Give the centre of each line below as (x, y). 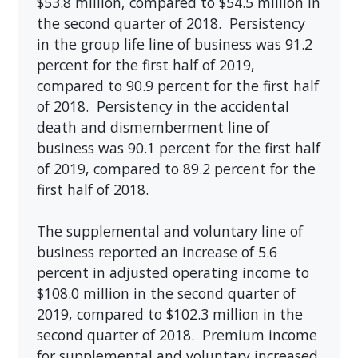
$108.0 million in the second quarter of (166, 293)
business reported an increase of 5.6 (157, 251)
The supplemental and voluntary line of (169, 231)
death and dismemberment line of (153, 127)
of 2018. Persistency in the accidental (163, 106)
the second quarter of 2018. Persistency (171, 23)
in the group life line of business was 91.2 (174, 44)
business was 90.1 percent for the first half (178, 147)
